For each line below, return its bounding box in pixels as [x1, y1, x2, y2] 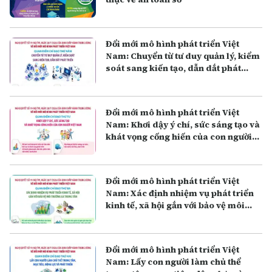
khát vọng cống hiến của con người [106, 130, 253, 143]
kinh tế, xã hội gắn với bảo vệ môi [106, 199, 245, 211]
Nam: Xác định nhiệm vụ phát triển [106, 186, 254, 199]
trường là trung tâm [106, 211, 191, 223]
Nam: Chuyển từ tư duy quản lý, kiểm [106, 49, 260, 62]
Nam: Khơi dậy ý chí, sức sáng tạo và [106, 118, 260, 131]
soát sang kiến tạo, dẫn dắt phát [106, 61, 242, 74]
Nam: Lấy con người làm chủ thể [106, 255, 242, 268]
